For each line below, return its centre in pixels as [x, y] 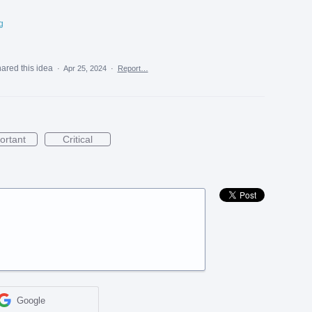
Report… [133, 68]
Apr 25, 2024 [85, 68]
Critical [77, 139]
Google [31, 300]
